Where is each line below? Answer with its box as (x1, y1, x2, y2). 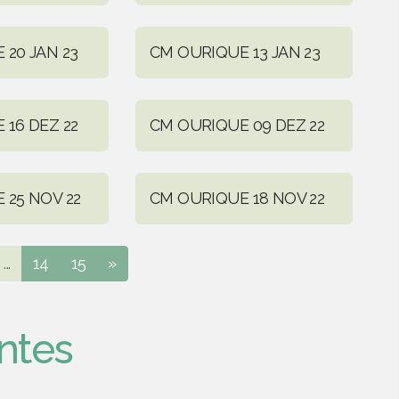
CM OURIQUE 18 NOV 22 (149, 188, 325, 208)
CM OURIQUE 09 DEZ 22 (149, 115, 325, 134)
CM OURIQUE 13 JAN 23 (149, 42, 321, 61)
